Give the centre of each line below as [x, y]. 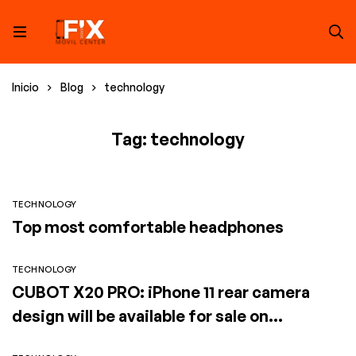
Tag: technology [178, 139]
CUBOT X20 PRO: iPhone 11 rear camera [161, 292]
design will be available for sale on [140, 316]
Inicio [25, 87]
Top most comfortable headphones [148, 227]
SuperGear [53, 340]
